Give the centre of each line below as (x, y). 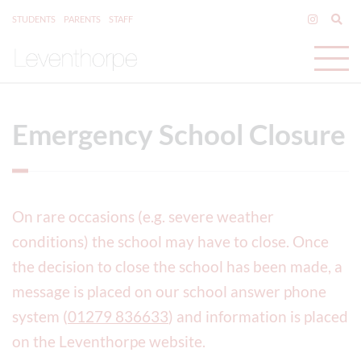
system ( (40, 316)
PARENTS (82, 19)
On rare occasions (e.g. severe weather (143, 216)
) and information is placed (258, 316)
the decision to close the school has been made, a (177, 266)
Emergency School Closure (179, 134)
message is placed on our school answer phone (169, 291)
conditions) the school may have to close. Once (170, 241)
